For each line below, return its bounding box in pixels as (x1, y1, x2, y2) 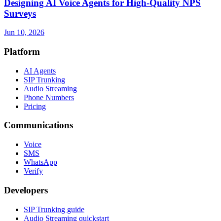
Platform (4, 46, 40, 57)
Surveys (4, 8, 36, 19)
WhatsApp (24, 158, 57, 167)
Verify (24, 167, 43, 176)
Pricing (24, 102, 46, 110)
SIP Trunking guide (24, 205, 84, 214)
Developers (4, 184, 48, 195)
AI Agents (24, 66, 56, 75)
